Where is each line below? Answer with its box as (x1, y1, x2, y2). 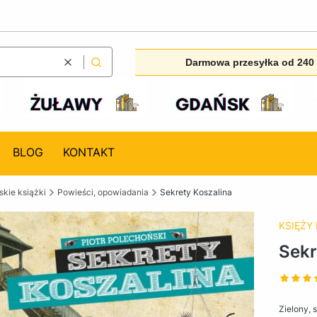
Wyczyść (67, 62, 104, 73)
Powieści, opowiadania (57, 186, 149, 197)
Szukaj (95, 62, 123, 73)
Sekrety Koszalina (160, 186, 232, 197)
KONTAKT (62, 144, 115, 159)
